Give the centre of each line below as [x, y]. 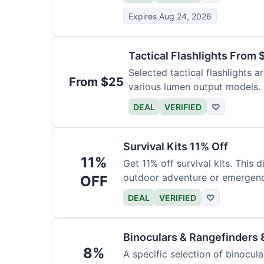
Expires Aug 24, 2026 [170, 16]
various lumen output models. [194, 87]
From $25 [96, 82]
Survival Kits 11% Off [176, 146]
